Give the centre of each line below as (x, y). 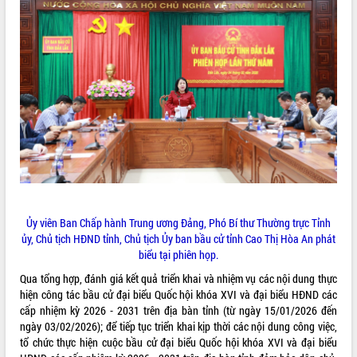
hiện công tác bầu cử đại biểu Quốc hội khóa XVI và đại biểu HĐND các (178, 294)
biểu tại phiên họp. (178, 254)
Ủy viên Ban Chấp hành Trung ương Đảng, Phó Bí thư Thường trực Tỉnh (178, 222)
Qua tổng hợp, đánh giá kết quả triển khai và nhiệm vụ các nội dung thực (178, 278)
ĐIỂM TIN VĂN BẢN (46, 21)
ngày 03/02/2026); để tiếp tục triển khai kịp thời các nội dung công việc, (178, 326)
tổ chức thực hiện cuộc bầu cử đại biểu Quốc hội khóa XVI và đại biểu (178, 342)
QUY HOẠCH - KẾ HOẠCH (57, 54)
